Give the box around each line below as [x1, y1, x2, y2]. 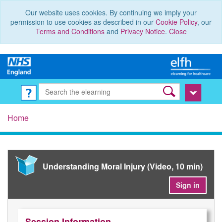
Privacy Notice [120, 26, 165, 36]
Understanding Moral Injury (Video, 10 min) [43, 161, 203, 172]
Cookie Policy [156, 17, 197, 27]
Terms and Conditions [35, 26, 105, 36]
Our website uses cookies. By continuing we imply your [25, 7, 197, 17]
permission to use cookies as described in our [10, 17, 156, 27]
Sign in [176, 180, 200, 190]
